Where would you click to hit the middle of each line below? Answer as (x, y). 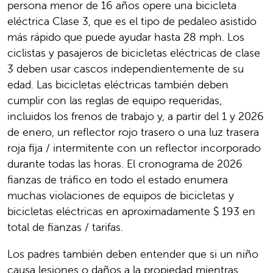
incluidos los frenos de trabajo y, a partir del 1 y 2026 (136, 116)
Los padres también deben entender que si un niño (133, 253)
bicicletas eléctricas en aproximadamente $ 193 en (131, 211)
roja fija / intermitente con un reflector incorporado (134, 147)
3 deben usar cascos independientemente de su (126, 68)
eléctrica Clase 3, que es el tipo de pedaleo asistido (132, 21)
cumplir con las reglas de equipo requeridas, (115, 100)
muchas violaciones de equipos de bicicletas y (121, 195)
